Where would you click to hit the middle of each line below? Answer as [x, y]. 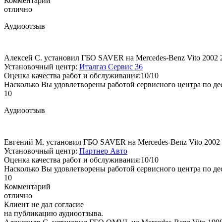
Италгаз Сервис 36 [111, 66]
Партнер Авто [103, 151]
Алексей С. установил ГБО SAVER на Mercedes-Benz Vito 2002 [112, 57]
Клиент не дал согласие [44, 204]
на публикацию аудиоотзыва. [54, 213]
